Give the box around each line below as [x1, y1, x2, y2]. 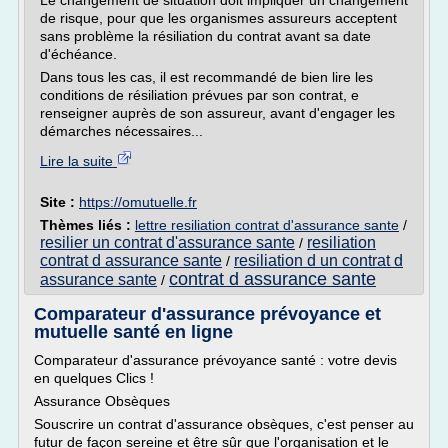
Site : [40, 194, 79, 210]
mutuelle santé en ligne [34, 322, 233, 342]
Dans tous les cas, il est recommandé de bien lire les [40, 69, 373, 85]
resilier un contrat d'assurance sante [40, 234, 295, 251]
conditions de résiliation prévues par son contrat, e [40, 87, 359, 103]
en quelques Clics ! [34, 370, 154, 386]
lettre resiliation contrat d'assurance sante [135, 217, 399, 233]
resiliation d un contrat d [234, 252, 403, 269]
